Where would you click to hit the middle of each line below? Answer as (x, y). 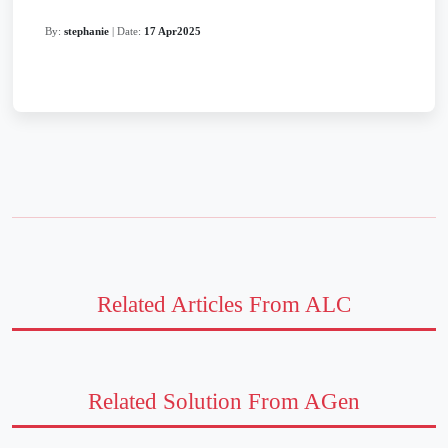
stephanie (86, 31)
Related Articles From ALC (224, 304)
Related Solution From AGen (224, 401)
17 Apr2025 (172, 31)
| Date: (128, 31)
